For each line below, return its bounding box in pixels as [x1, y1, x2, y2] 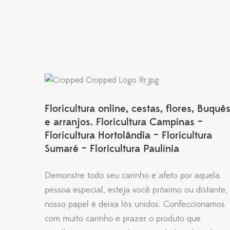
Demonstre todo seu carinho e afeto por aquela [45, 169, 220, 181]
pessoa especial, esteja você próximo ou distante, [45, 184, 227, 196]
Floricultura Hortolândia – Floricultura [45, 128, 212, 142]
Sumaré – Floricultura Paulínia [45, 142, 179, 156]
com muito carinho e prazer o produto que [45, 213, 201, 224]
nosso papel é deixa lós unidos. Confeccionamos [45, 198, 225, 210]
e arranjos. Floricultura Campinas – [45, 115, 203, 129]
